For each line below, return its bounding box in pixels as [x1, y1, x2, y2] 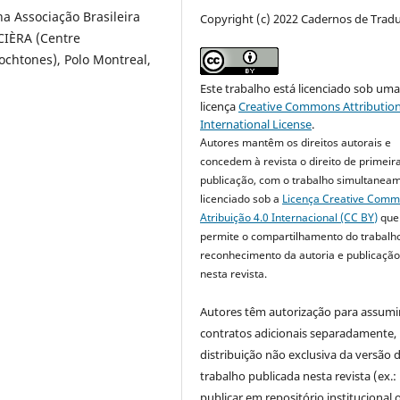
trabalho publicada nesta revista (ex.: [200, 368, 397, 385]
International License [200, 116, 312, 133]
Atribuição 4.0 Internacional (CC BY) [200, 210, 379, 226]
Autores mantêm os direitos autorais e [200, 135, 392, 151]
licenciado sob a [200, 191, 283, 207]
